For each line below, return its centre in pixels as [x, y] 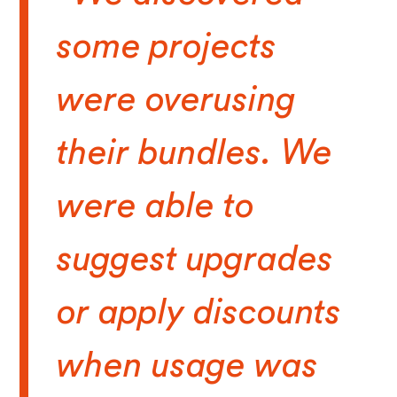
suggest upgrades [195, 260]
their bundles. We [195, 154]
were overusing [177, 101]
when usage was [188, 366]
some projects [167, 47]
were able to [156, 207]
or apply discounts [199, 313]
